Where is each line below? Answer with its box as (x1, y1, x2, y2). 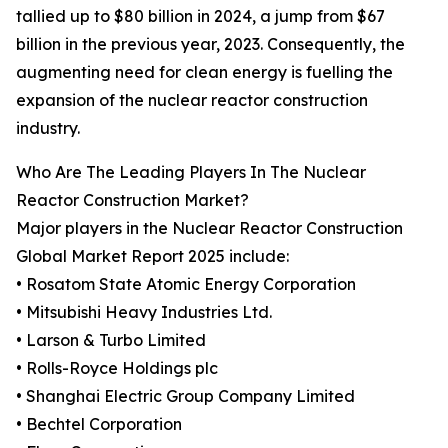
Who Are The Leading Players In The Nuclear (16, 162, 366, 183)
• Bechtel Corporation (16, 414, 182, 435)
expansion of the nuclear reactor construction (16, 90, 368, 111)
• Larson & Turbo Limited (16, 330, 206, 351)
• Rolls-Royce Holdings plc (16, 358, 218, 379)
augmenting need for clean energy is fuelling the (16, 62, 393, 83)
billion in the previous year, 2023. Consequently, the (16, 34, 405, 55)
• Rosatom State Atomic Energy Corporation (16, 274, 356, 295)
